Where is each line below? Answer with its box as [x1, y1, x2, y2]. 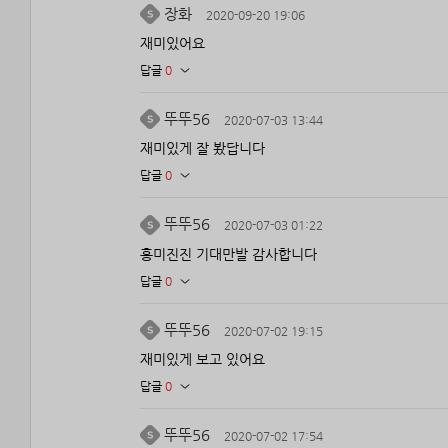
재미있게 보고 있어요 [140, 350, 265, 367]
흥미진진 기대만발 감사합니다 [140, 245, 317, 262]
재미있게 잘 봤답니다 [140, 140, 265, 157]
